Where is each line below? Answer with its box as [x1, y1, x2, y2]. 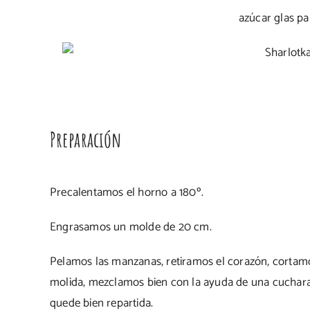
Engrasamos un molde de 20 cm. [50, 217, 212, 237]
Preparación [50, 126, 125, 152]
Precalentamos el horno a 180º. [50, 182, 203, 202]
